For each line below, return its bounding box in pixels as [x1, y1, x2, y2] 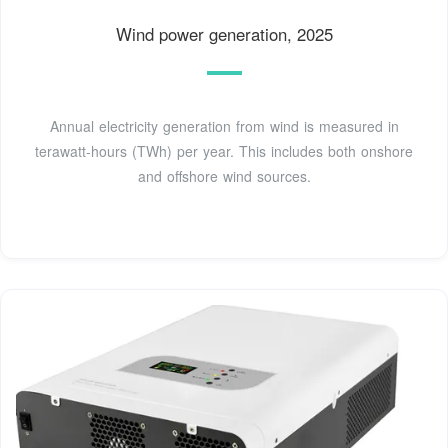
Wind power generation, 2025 [115, 22, 333, 47]
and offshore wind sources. [137, 166, 311, 187]
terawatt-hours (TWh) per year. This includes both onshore [35, 141, 413, 162]
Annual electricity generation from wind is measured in [49, 116, 399, 137]
